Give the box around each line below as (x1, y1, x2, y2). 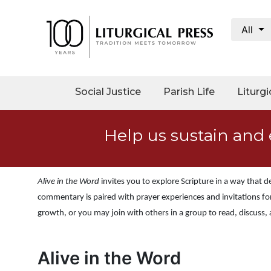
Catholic (6, 121, 45, 132)
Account (6, 48, 46, 59)
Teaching (6, 146, 50, 157)
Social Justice (75, 85, 141, 97)
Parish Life (163, 85, 215, 97)
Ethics (6, 228, 34, 239)
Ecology (6, 209, 42, 220)
